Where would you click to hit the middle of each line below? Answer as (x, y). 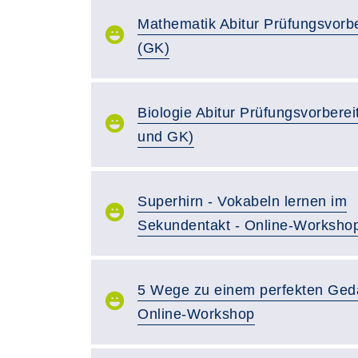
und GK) (166, 137)
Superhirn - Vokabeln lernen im (242, 201)
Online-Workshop (196, 314)
